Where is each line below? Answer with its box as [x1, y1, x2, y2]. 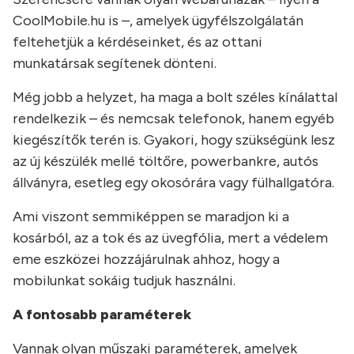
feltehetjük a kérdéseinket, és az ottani [13, 33, 262, 51]
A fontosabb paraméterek [13, 306, 191, 324]
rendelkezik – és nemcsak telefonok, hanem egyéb [13, 110, 334, 128]
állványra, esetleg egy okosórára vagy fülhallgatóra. [13, 174, 334, 192]
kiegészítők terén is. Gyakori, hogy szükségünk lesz [13, 131, 335, 149]
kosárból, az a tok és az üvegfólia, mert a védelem [13, 229, 328, 247]
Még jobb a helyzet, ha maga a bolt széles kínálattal [13, 88, 337, 107]
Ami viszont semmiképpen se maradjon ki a [13, 208, 289, 226]
